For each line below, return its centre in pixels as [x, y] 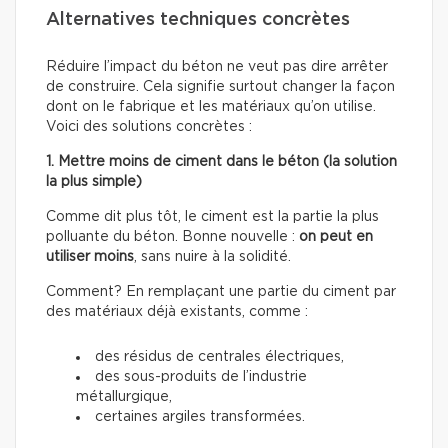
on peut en [336, 236]
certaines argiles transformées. [200, 416]
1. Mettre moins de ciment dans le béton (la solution [221, 161]
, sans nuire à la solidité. [212, 256]
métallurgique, [124, 396]
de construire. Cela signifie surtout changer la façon [220, 86]
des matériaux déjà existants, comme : [177, 311]
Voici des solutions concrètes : [149, 126]
